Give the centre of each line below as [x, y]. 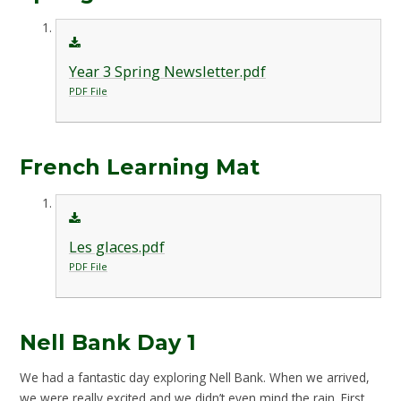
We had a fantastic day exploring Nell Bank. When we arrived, [195, 378]
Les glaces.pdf [116, 247]
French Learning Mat [140, 167]
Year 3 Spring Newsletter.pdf [167, 71]
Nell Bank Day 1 [108, 342]
